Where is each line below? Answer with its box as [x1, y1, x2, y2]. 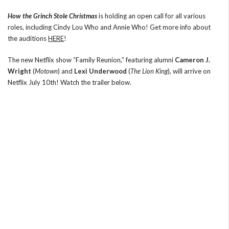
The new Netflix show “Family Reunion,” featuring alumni [8, 56, 175, 64]
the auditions [8, 34, 48, 42]
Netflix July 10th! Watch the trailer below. [8, 78, 131, 86]
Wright [8, 67, 31, 75]
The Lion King [130, 67, 168, 75]
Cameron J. [175, 56, 210, 64]
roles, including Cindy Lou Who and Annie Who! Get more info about [8, 23, 211, 31]
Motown [35, 67, 58, 75]
